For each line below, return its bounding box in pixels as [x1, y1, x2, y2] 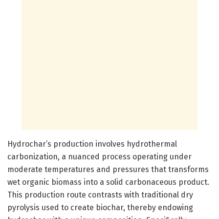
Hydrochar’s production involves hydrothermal [7, 139, 177, 149]
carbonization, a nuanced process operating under [7, 152, 192, 161]
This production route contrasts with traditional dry [7, 190, 193, 199]
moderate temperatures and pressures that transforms [7, 164, 209, 174]
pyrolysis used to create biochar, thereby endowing [7, 202, 193, 212]
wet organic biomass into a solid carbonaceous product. [7, 177, 209, 187]
